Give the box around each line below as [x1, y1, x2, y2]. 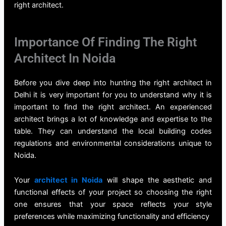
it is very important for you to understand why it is [30, 90, 212, 99]
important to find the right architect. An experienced [14, 102, 212, 111]
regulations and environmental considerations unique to [14, 138, 212, 148]
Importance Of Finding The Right [14, 34, 197, 49]
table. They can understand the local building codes [14, 126, 212, 136]
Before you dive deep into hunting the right [14, 78, 173, 87]
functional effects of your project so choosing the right [14, 188, 212, 197]
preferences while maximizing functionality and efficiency [14, 212, 209, 221]
